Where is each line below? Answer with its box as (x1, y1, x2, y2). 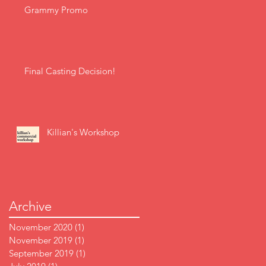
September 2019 (9, 248, 74, 259)
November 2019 (9, 235, 72, 246)
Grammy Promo (24, 4, 88, 16)
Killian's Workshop (47, 126, 119, 138)
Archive (9, 198, 52, 215)
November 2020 (9, 221, 72, 233)
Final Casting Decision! (24, 65, 116, 77)
